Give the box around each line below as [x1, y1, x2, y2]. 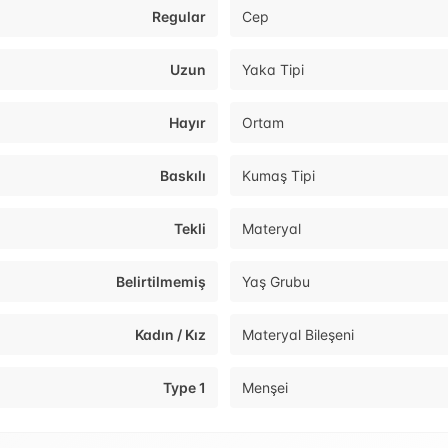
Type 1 [163, 379, 206, 397]
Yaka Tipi [242, 61, 304, 79]
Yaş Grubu [242, 273, 310, 291]
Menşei [242, 379, 288, 397]
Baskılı [160, 167, 206, 185]
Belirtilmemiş [116, 273, 206, 291]
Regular [152, 8, 206, 26]
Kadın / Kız [135, 326, 206, 344]
